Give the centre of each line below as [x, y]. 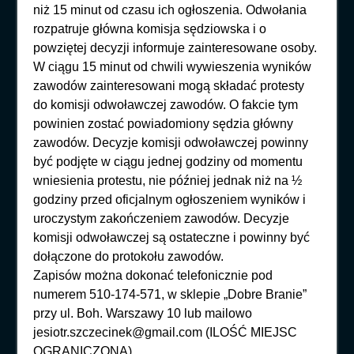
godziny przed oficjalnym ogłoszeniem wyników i [170, 199]
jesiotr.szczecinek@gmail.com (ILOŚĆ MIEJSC [166, 332]
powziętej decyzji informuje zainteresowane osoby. [175, 47]
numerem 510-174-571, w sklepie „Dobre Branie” [170, 294]
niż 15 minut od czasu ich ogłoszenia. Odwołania [170, 9]
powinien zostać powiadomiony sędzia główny [164, 123]
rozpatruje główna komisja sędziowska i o [150, 28]
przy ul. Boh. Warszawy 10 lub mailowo [143, 313]
